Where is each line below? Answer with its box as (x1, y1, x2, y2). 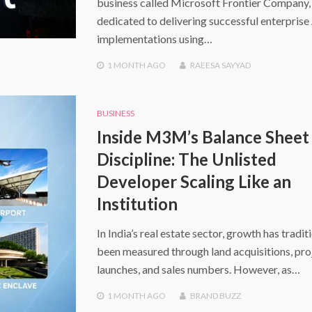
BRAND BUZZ (189, 290, 241, 302)
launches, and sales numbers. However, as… (96, 263, 300, 276)
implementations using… (96, 31, 212, 45)
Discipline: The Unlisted (96, 149, 276, 170)
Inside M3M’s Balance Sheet (96, 127, 309, 148)
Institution (96, 194, 178, 214)
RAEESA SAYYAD (189, 59, 251, 70)
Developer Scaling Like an (96, 171, 291, 192)
